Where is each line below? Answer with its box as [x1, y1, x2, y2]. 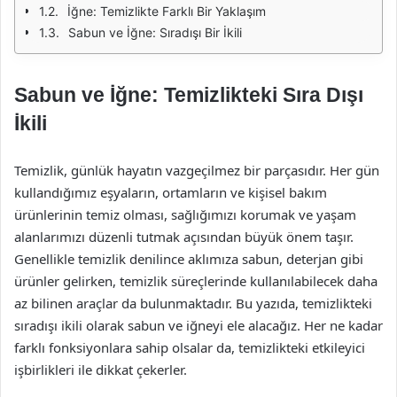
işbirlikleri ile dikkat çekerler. [14, 361, 187, 378]
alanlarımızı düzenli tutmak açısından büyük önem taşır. [14, 228, 354, 245]
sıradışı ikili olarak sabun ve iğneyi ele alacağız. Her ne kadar [14, 316, 383, 334]
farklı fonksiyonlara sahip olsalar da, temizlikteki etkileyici [14, 339, 365, 356]
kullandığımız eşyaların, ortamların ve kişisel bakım [14, 183, 327, 201]
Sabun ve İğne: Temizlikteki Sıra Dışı [14, 83, 363, 106]
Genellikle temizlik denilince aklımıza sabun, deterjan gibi [14, 250, 363, 268]
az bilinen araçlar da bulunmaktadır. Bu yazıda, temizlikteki [14, 294, 372, 312]
